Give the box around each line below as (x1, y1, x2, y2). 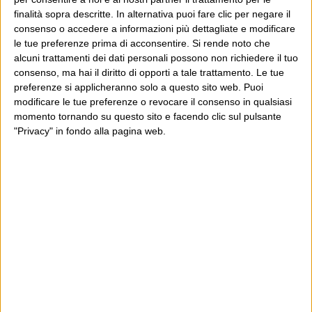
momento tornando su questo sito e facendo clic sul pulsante (14, 111, 281, 123)
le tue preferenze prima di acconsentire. (14, 38, 189, 49)
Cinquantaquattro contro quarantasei (26, 289, 172, 303)
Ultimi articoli (11, 194, 79, 210)
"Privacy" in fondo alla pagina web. (14, 125, 166, 137)
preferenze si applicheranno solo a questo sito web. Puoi (14, 81, 263, 93)
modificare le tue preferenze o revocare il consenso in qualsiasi (14, 96, 292, 108)
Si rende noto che (192, 38, 270, 49)
